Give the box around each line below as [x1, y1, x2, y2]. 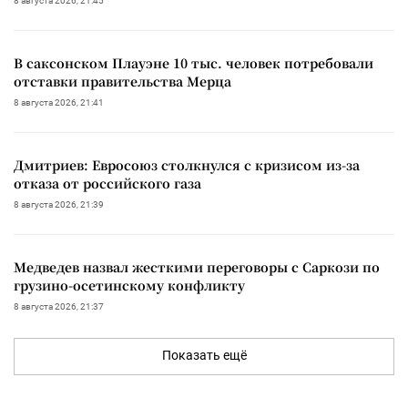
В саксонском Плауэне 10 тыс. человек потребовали [14, 53, 373, 72]
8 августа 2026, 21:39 [14, 199, 104, 209]
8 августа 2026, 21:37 [14, 301, 104, 311]
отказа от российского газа [14, 173, 201, 192]
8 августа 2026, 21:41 [14, 97, 104, 107]
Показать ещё [161, 347, 247, 362]
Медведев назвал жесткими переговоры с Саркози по [14, 257, 380, 276]
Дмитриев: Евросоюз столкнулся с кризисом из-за [14, 155, 360, 174]
